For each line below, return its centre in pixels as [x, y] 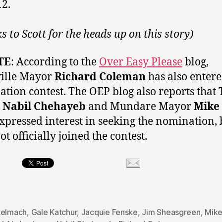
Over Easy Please [141, 62]
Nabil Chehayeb [44, 107]
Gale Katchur [54, 212]
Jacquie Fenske [109, 212]
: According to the [55, 62]
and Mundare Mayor [140, 107]
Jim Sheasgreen [171, 212]
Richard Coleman [100, 77]
